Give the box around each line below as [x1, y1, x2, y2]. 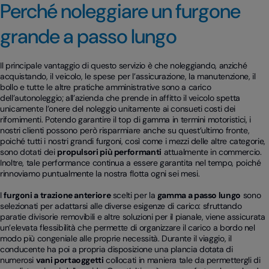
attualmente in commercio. [161, 147, 262, 158]
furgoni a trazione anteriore [4, 190, 111, 201]
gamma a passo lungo [157, 190, 241, 201]
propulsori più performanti [57, 147, 162, 158]
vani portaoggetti [35, 255, 104, 266]
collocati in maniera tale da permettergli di [103, 255, 261, 266]
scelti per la [110, 190, 157, 201]
